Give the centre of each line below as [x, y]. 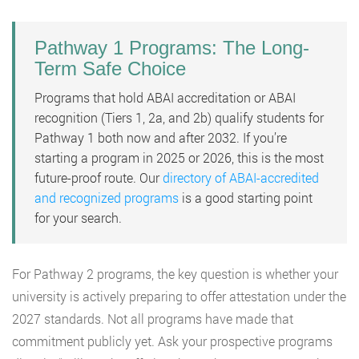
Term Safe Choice [110, 69]
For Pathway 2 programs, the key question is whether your [175, 274]
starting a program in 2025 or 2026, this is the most [179, 158]
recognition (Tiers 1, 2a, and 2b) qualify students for [179, 118]
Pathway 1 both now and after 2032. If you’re [161, 138]
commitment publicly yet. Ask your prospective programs [172, 341]
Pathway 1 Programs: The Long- [172, 48]
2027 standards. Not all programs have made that [153, 319]
